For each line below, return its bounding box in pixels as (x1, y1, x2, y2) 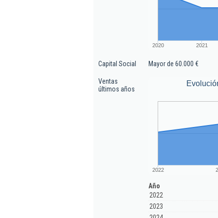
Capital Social (98, 60, 136, 68)
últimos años (98, 85, 135, 93)
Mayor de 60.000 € (148, 60, 199, 68)
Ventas (98, 77, 118, 85)
